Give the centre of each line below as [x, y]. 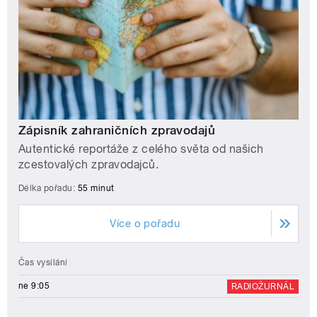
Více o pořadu [145, 223]
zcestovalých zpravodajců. [88, 164]
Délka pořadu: [48, 188]
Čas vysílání [43, 262]
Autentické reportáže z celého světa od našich [141, 149]
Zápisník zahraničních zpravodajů [117, 131]
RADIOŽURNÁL [263, 286]
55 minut [96, 188]
